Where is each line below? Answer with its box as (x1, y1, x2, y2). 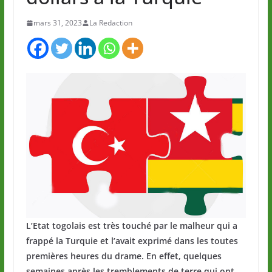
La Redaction (89, 18, 132, 29)
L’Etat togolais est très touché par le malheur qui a (25, 220, 237, 232)
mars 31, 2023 (33, 18, 82, 29)
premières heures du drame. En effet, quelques (25, 250, 222, 262)
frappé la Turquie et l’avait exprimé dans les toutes (25, 235, 238, 247)
